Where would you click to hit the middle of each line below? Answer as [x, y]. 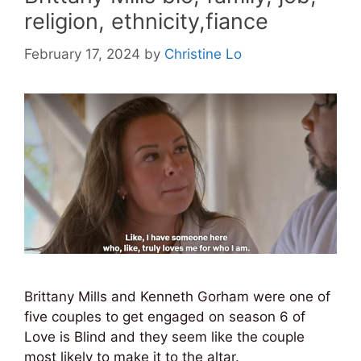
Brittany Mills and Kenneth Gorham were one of [177, 297]
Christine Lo [203, 54]
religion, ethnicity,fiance [146, 21]
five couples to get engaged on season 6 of [165, 317]
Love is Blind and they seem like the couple [164, 337]
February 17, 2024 [82, 54]
